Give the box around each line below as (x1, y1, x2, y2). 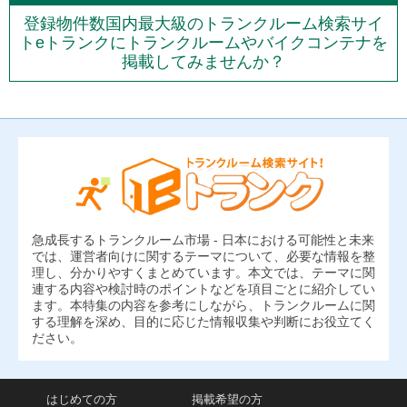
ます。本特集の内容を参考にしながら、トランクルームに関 (32, 297, 375, 313)
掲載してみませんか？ (122, 52, 285, 71)
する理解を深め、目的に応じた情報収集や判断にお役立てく (32, 313, 375, 329)
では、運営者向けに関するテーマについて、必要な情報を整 (32, 248, 375, 263)
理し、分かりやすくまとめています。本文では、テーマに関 (32, 264, 375, 280)
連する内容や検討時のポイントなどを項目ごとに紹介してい (32, 281, 375, 296)
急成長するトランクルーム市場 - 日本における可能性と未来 (32, 232, 374, 247)
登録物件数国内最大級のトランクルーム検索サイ (24, 14, 383, 33)
